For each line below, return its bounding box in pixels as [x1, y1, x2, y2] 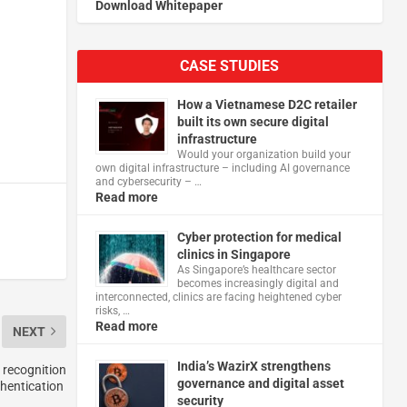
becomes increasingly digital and [176, 276, 339, 290]
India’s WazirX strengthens [176, 358, 331, 373]
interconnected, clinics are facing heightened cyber [94, 290, 342, 303]
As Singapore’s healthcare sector [176, 263, 336, 276]
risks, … [94, 303, 130, 317]
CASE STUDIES [180, 56, 280, 74]
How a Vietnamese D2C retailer [176, 96, 357, 112]
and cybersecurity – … [94, 174, 202, 188]
